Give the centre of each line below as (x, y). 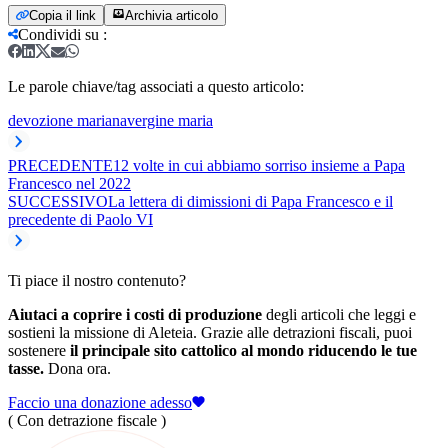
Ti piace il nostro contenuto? (97, 280)
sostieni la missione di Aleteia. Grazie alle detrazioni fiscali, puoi (210, 332)
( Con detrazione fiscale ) (87, 420)
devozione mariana (67, 120)
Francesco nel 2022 (69, 183)
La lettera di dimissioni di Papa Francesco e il (250, 201)
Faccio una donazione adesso (100, 402)
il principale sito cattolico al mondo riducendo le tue (243, 350)
